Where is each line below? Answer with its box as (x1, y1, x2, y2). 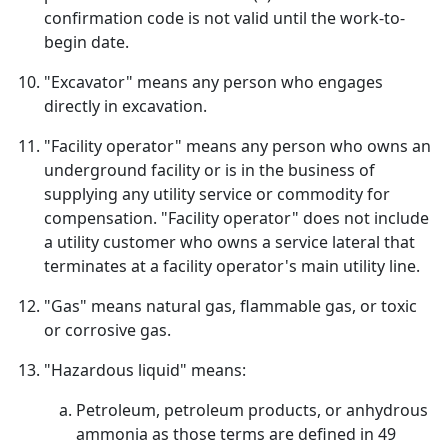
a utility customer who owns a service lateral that (44, 231, 415, 253)
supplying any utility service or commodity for (44, 183, 390, 205)
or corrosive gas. (44, 319, 171, 341)
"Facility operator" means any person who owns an (44, 135, 431, 157)
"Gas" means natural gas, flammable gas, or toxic (44, 295, 417, 317)
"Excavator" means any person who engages (44, 71, 383, 93)
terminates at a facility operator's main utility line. (44, 255, 420, 277)
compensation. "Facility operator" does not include (44, 207, 429, 229)
